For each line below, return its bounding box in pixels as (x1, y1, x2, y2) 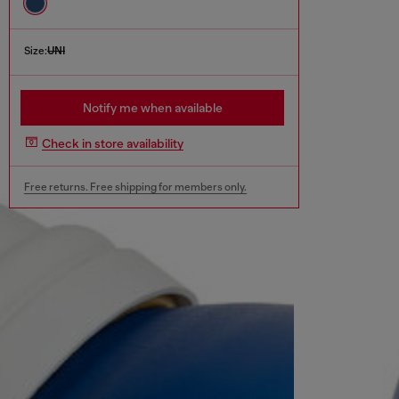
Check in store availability (42, 135, 183, 151)
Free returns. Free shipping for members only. (24, 181, 247, 194)
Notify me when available (82, 101, 223, 116)
